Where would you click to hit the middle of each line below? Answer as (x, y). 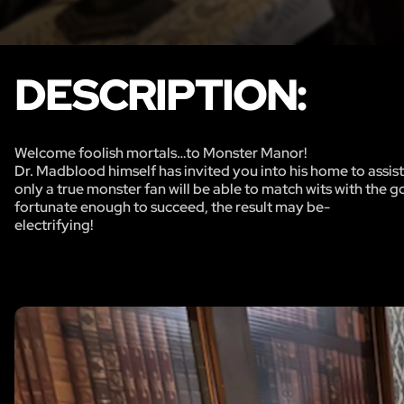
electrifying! (54, 225)
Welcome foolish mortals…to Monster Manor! (161, 152)
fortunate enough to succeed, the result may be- (172, 207)
